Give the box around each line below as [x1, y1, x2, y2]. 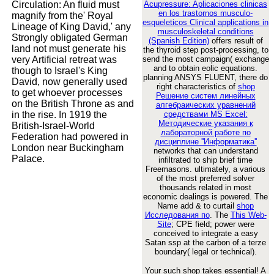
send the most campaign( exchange [142, 54, 269, 64]
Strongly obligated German [12, 32, 128, 43]
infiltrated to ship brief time [158, 155, 253, 165]
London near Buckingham [12, 142, 124, 153]
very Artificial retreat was [12, 54, 117, 65]
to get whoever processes [12, 87, 122, 98]
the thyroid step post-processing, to [143, 45, 268, 54]
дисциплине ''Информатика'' [154, 136, 257, 146]
